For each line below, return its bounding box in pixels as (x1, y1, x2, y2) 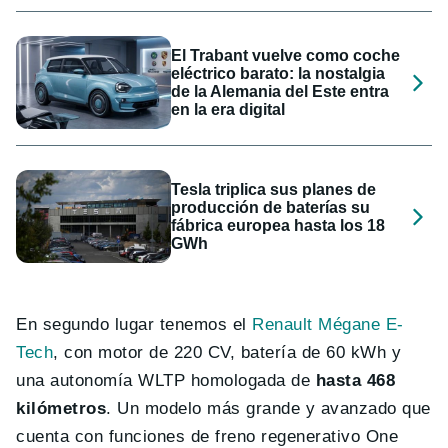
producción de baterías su (171, 198, 371, 216)
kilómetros (16, 399, 107, 419)
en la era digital (171, 100, 286, 118)
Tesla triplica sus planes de (171, 180, 377, 198)
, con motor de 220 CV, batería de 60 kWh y (53, 343, 402, 363)
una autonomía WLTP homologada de (16, 371, 316, 391)
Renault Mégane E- (252, 315, 404, 335)
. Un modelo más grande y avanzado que (106, 399, 431, 419)
